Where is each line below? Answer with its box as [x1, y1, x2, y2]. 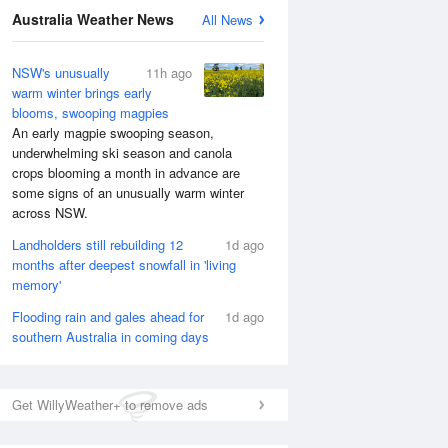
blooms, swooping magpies [12, 103, 169, 122]
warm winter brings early [12, 83, 152, 102]
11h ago [146, 63, 192, 82]
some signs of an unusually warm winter [12, 183, 244, 202]
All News [202, 10, 253, 29]
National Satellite [263, 16, 365, 35]
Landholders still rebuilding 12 [12, 235, 183, 254]
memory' [12, 275, 61, 294]
